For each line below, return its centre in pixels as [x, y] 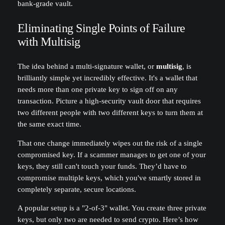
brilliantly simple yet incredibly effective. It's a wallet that [107, 78]
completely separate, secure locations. [77, 189]
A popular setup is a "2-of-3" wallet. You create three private [112, 208]
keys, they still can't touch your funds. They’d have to [102, 166]
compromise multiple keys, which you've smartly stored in [109, 178]
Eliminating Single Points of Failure [101, 28]
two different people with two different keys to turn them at [110, 113]
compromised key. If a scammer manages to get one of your [111, 154]
